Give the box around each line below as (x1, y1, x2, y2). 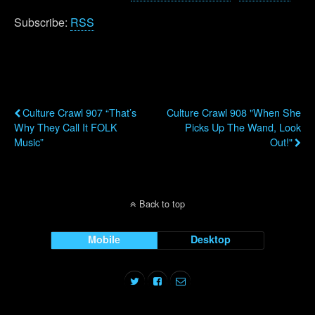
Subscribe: (14, 14, 70, 30)
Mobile (88, 232, 121, 246)
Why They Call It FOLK (14, 120, 117, 134)
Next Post (254, 85, 301, 99)
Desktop (191, 232, 231, 246)
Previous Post (14, 85, 83, 99)
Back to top (139, 197, 185, 210)
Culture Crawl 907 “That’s (22, 105, 136, 120)
